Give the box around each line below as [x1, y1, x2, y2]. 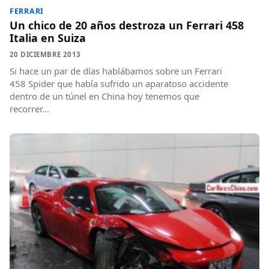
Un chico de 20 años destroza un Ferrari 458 [10, 17, 244, 32]
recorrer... [10, 102, 49, 115]
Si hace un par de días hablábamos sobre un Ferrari [10, 64, 222, 77]
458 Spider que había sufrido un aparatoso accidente [10, 77, 228, 89]
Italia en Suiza [10, 30, 86, 45]
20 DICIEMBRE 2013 [10, 49, 81, 59]
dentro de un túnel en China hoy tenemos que [10, 89, 199, 102]
